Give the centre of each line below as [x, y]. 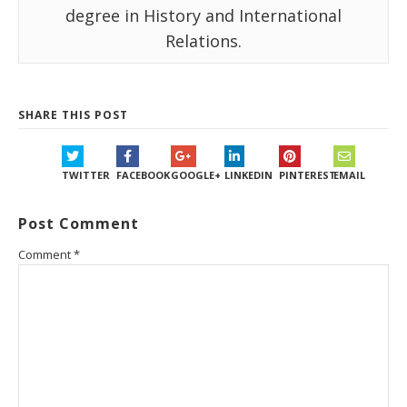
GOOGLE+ [195, 175]
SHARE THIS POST [73, 115]
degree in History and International [203, 16]
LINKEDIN [249, 175]
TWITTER [86, 175]
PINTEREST [308, 175]
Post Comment [79, 224]
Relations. [203, 41]
